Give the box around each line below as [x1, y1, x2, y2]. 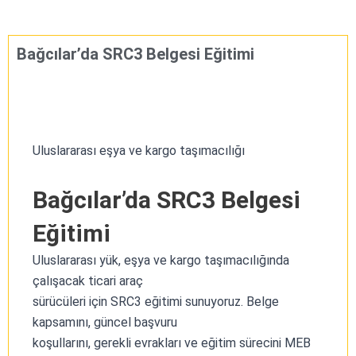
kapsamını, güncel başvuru [33, 314, 177, 330]
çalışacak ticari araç [33, 273, 143, 288]
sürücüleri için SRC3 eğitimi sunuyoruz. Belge [33, 293, 279, 309]
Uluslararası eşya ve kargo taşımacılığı [33, 142, 245, 158]
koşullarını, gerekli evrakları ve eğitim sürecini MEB [33, 335, 311, 350]
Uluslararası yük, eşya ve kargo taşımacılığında [33, 252, 289, 268]
